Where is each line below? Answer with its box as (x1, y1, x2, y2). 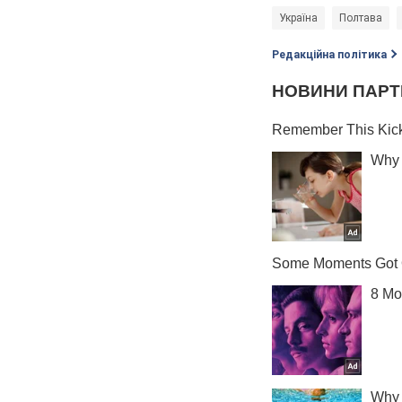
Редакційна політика (272, 48, 387, 62)
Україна (279, 12, 318, 25)
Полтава (339, 12, 382, 25)
